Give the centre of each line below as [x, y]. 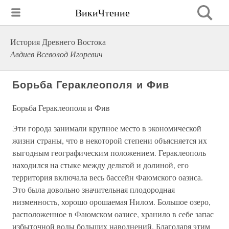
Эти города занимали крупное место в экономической [107, 128]
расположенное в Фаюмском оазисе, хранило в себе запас [113, 214]
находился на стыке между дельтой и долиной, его [100, 165]
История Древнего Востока [58, 42]
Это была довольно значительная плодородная [94, 189]
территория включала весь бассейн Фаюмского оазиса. [108, 177]
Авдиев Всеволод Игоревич [56, 54]
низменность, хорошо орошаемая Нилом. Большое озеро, [111, 202]
